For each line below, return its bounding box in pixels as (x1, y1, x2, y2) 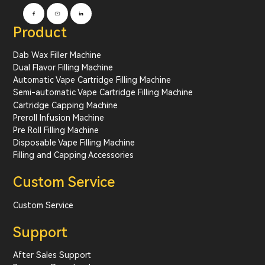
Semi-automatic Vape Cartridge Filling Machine (13, 88, 193, 98)
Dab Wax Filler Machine (13, 50, 102, 60)
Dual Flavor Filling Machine (13, 62, 114, 72)
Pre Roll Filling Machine (13, 125, 99, 135)
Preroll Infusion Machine (13, 112, 105, 122)
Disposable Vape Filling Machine (13, 138, 135, 148)
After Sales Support (13, 250, 92, 260)
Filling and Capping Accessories (13, 150, 134, 160)
